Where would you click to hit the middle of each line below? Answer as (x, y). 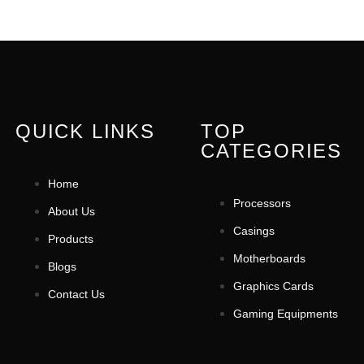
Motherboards (269, 259)
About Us (71, 212)
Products (71, 239)
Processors (262, 204)
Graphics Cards (273, 286)
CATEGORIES (271, 151)
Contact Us (76, 295)
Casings (253, 231)
